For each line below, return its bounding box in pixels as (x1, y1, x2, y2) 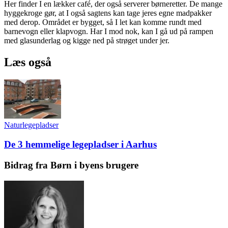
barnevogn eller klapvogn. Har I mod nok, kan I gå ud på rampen (4, 26, 213, 36)
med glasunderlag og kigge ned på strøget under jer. (4, 36, 169, 45)
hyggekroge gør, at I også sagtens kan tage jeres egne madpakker (4, 8, 212, 17)
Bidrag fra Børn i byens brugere (4, 160, 138, 171)
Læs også (4, 55, 51, 69)
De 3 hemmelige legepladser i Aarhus (4, 139, 157, 150)
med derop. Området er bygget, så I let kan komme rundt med (4, 17, 202, 26)
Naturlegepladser (4, 120, 59, 129)
